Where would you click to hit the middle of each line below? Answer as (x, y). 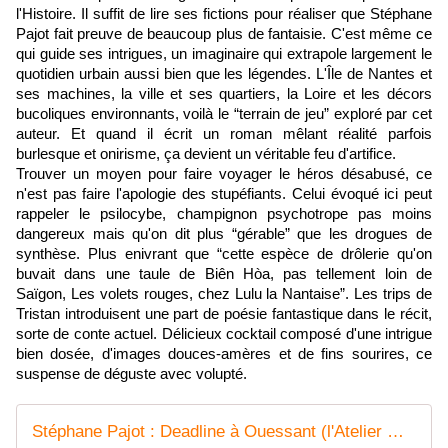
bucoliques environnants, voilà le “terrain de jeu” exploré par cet (224, 114)
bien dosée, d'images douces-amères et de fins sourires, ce (224, 354)
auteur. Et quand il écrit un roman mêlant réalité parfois (224, 134)
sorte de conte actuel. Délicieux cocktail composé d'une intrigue (224, 334)
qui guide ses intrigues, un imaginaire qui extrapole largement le (224, 54)
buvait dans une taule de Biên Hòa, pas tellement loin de (224, 274)
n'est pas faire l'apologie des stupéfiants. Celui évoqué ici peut (224, 194)
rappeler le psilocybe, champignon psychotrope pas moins (224, 214)
